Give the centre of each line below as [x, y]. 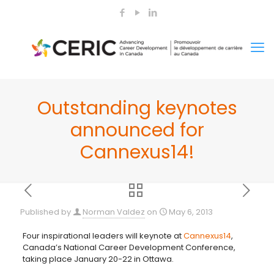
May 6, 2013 [191, 212]
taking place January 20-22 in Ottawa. [98, 259]
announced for [137, 130]
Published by [46, 212]
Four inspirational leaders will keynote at [103, 236]
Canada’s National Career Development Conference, [129, 247]
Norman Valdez [114, 212]
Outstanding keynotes [137, 108]
